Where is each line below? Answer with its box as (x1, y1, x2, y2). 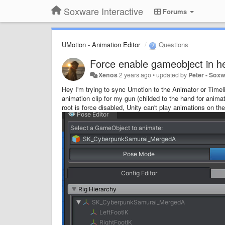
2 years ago (119, 70, 152, 79)
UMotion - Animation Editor (62, 40, 140, 49)
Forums (161, 7, 189, 16)
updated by (156, 70, 189, 79)
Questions (157, 40, 188, 49)
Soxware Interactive (64, 5, 143, 18)
